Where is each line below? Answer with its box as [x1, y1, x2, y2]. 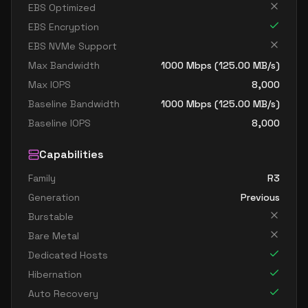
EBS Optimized [28, 1, 96, 14]
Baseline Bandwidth [28, 98, 120, 110]
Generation [28, 191, 80, 203]
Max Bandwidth [28, 59, 100, 71]
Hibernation [28, 268, 82, 280]
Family [28, 172, 56, 184]
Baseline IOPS [28, 117, 91, 129]
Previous [241, 191, 280, 203]
